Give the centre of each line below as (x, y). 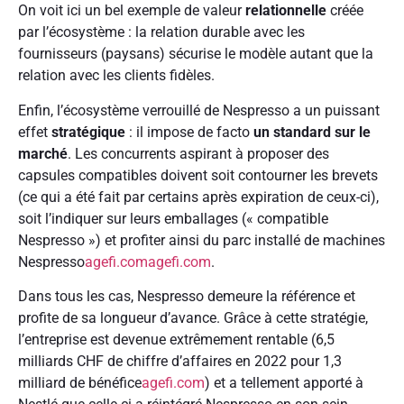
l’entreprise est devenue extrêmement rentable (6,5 (176, 340)
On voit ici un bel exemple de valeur (132, 11)
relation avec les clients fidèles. (116, 76)
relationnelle (286, 11)
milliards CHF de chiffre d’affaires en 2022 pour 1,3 (180, 362)
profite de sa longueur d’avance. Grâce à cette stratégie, (193, 318)
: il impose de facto (189, 132)
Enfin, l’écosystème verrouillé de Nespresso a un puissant (199, 110)
